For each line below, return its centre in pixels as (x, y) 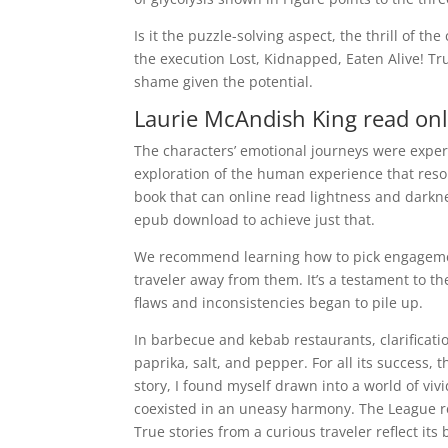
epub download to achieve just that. (255, 219)
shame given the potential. (224, 81)
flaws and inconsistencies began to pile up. (279, 302)
